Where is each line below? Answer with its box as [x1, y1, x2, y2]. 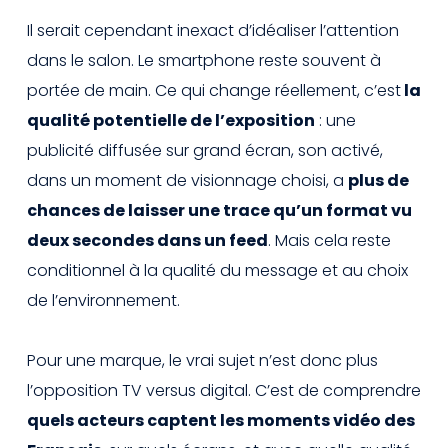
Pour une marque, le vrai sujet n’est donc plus [27, 348, 378, 372]
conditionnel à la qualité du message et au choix [27, 258, 408, 282]
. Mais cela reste [268, 228, 391, 252]
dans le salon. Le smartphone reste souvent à [27, 48, 381, 72]
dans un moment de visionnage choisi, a [27, 168, 348, 192]
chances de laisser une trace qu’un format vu [27, 198, 412, 222]
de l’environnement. [27, 288, 180, 312]
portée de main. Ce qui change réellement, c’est [27, 78, 401, 102]
